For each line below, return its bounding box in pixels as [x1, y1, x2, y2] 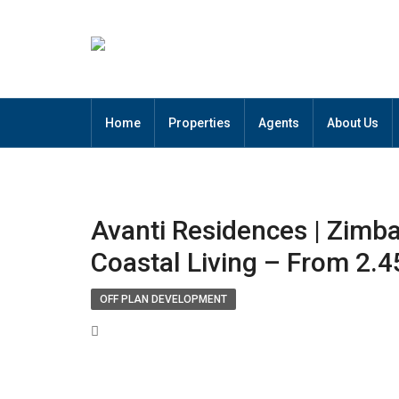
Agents [258, 116, 299, 130]
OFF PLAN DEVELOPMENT [100, 293, 227, 305]
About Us [327, 116, 379, 130]
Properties [168, 116, 231, 130]
